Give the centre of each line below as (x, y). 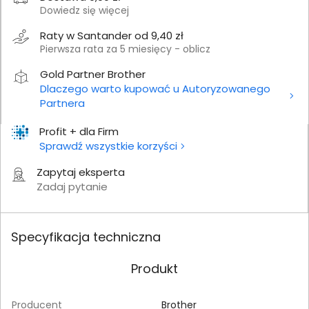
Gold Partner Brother (93, 74)
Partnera (62, 103)
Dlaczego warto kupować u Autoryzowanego (155, 88)
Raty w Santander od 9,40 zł (112, 35)
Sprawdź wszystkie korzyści (108, 146)
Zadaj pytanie (72, 186)
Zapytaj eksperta (81, 172)
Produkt (154, 268)
